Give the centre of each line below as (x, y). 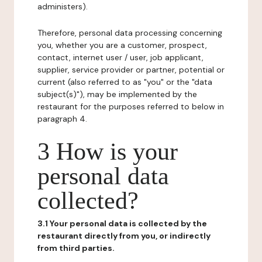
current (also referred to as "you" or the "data (125, 82)
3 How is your (108, 151)
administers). (63, 6)
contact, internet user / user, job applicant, (120, 57)
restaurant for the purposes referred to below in (131, 106)
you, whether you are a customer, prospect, (122, 45)
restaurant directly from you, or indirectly (124, 236)
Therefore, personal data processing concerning (130, 33)
